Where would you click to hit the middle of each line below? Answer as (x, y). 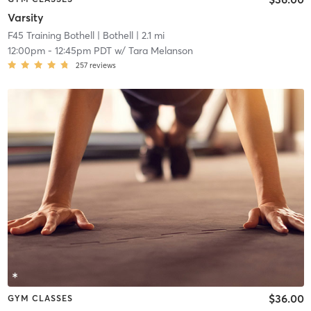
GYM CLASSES (40, 298)
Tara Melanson (160, 50)
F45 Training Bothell (51, 35)
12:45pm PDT (83, 50)
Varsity (25, 17)
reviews (102, 65)
